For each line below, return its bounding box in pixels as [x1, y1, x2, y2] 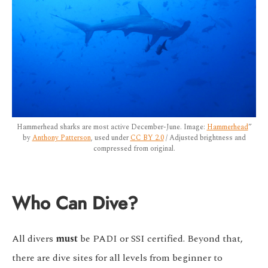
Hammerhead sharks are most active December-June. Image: [16, 121, 207, 133]
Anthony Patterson [32, 132, 91, 144]
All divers [12, 232, 56, 246]
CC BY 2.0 [130, 132, 164, 144]
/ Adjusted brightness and [163, 132, 246, 144]
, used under [90, 132, 130, 144]
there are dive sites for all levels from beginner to [12, 251, 223, 266]
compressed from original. [93, 143, 175, 155]
